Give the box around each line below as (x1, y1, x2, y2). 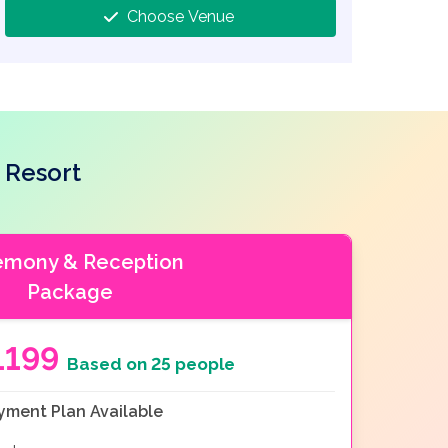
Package (27, 279, 113, 304)
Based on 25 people (67, 353, 235, 374)
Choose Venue (126, 6, 234, 26)
